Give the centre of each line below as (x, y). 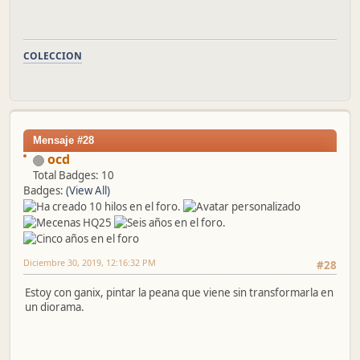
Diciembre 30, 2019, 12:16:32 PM (90, 262)
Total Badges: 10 (74, 176)
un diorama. (55, 307)
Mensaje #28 (63, 141)
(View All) (88, 191)
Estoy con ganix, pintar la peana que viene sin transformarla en (179, 293)
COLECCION (53, 56)
